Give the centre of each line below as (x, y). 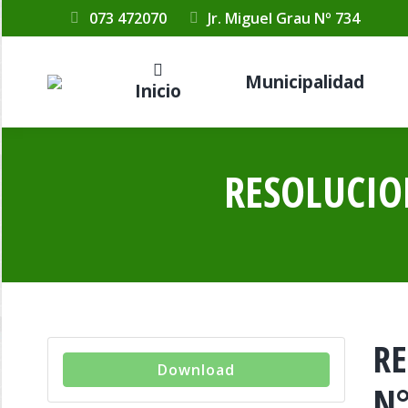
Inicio (158, 91)
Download (197, 370)
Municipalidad (304, 82)
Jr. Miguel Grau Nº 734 (284, 18)
